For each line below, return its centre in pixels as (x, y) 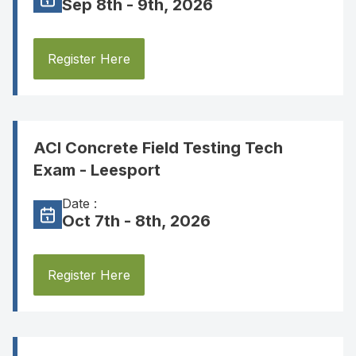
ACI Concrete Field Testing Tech (158, 148)
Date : (79, 203)
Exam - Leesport (97, 170)
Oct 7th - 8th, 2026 (136, 221)
